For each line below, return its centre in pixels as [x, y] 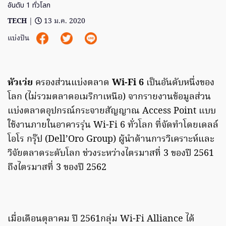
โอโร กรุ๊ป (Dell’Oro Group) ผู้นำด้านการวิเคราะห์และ [111, 140]
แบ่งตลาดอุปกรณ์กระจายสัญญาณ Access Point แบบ [112, 111]
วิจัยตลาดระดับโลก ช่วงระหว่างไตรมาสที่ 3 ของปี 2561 [111, 154]
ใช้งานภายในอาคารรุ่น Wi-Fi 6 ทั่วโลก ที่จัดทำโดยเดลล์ [113, 126]
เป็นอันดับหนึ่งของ [180, 83]
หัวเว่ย [20, 83]
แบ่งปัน [19, 39]
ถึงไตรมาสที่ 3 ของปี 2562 [58, 168]
